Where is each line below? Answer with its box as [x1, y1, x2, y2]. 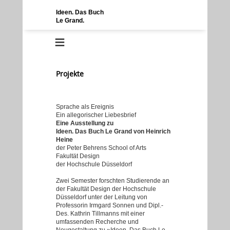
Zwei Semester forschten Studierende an [56, 177, 169, 184]
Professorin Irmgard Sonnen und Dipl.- [56, 202, 163, 209]
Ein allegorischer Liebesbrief [56, 111, 136, 119]
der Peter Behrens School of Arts [56, 144, 146, 151]
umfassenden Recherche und [56, 218, 139, 225]
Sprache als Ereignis [56, 103, 114, 110]
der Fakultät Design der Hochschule [56, 185, 156, 193]
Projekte [56, 69, 84, 79]
